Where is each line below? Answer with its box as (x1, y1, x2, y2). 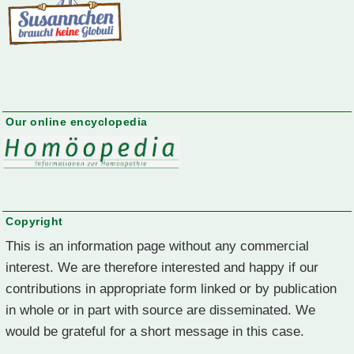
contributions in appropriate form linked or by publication (6, 281, 337, 296)
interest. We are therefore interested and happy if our (6, 259, 318, 274)
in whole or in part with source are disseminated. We (6, 302, 315, 317)
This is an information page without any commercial (6, 238, 309, 253)
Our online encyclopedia (6, 115, 148, 129)
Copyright (6, 214, 63, 228)
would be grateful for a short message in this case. (6, 323, 304, 338)
